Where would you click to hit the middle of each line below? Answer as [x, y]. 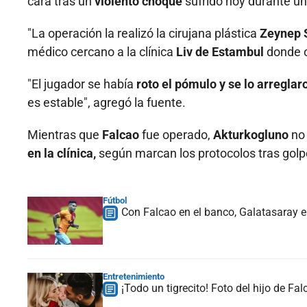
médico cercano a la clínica [100, 52]
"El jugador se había [81, 84]
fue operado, [177, 135]
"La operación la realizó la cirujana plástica [142, 34]
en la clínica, [62, 153]
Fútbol [115, 201]
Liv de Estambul [220, 52]
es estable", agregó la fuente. [107, 103]
